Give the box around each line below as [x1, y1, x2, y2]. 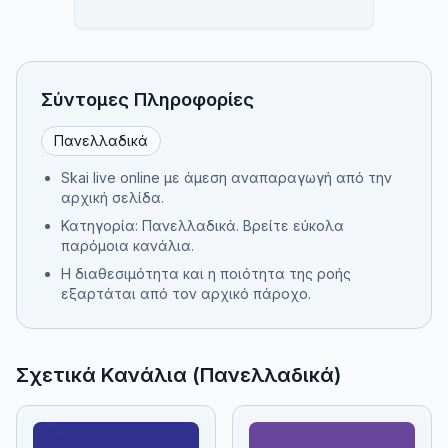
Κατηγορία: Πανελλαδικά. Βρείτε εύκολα [61, 217, 344, 234]
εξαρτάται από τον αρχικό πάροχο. [61, 285, 311, 302]
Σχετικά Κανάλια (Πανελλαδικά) [16, 363, 341, 387]
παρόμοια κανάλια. [61, 237, 194, 254]
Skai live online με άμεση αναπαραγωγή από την [61, 169, 392, 186]
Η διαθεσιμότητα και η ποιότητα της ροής [61, 265, 351, 282]
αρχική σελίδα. [61, 189, 164, 206]
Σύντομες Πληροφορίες [41, 89, 254, 110]
